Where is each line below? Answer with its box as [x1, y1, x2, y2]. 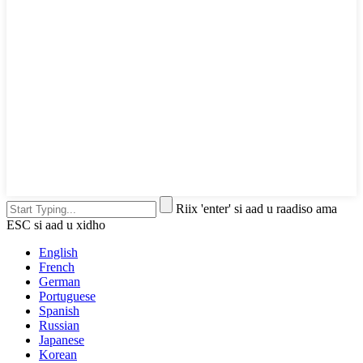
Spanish [39, 303, 79, 318]
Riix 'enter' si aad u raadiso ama [176, 201, 337, 216]
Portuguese [39, 288, 96, 303]
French [39, 259, 75, 274]
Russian [39, 318, 79, 332]
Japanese [39, 332, 84, 347]
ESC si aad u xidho [6, 217, 105, 232]
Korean [39, 347, 77, 361]
